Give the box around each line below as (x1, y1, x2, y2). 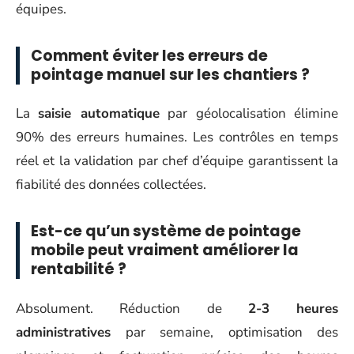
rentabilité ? (31, 258, 126, 280)
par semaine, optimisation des (111, 322, 338, 341)
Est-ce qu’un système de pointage (31, 220, 301, 242)
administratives (16, 322, 111, 341)
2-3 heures (247, 299, 338, 318)
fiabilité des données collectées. (16, 175, 206, 194)
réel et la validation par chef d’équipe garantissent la (16, 152, 338, 170)
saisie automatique (38, 104, 160, 122)
